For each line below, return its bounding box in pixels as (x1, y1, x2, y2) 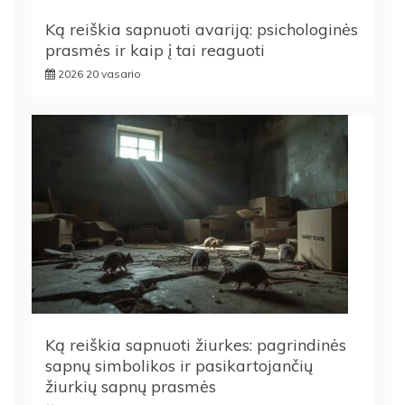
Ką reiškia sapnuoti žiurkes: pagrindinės (45, 334, 346, 356)
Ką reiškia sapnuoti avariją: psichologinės (45, 19, 358, 41)
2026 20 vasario (58, 67, 141, 81)
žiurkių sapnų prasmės (45, 376, 216, 398)
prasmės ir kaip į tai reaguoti (45, 40, 265, 61)
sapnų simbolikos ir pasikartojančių (45, 355, 313, 377)
